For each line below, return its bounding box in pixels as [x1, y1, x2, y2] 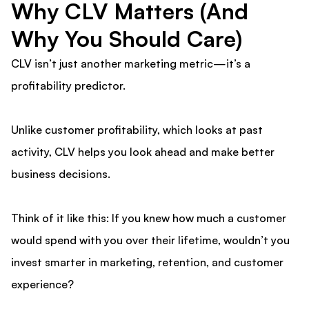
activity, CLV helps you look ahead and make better [11, 145, 275, 159]
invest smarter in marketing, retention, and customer [11, 255, 283, 270]
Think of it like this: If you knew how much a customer [11, 211, 286, 226]
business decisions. [11, 167, 110, 181]
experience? [11, 277, 74, 292]
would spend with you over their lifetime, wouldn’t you [11, 233, 290, 248]
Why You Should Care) [11, 25, 242, 53]
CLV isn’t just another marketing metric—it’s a [11, 57, 250, 71]
